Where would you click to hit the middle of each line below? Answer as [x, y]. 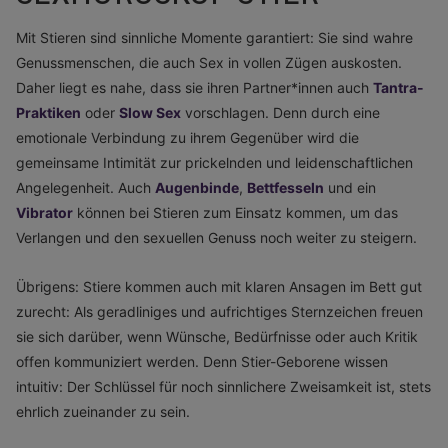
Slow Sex [150, 112]
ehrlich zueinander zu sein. [103, 411]
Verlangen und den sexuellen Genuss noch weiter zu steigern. [216, 237]
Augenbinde [197, 187]
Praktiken [48, 112]
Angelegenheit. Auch [85, 187]
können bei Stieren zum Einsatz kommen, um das [235, 212]
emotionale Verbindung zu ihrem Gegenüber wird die [187, 137]
